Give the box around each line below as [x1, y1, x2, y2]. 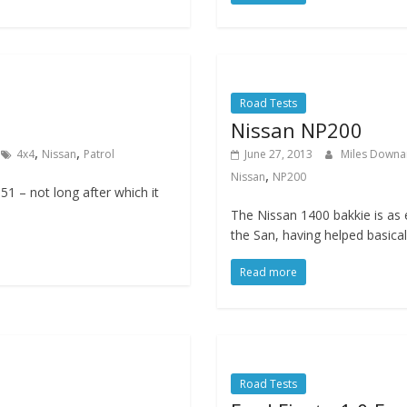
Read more [239, 264, 297, 280]
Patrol [84, 146, 114, 162]
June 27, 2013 [243, 146, 313, 162]
